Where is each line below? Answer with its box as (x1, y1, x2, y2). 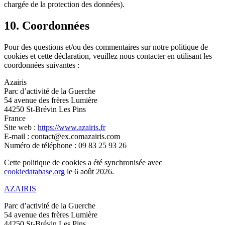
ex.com (61, 132, 84, 141)
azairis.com (84, 132, 120, 141)
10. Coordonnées (4, 19, 89, 32)
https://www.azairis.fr (38, 123, 105, 132)
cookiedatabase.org (4, 167, 65, 176)
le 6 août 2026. (65, 167, 114, 176)
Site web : (4, 123, 38, 132)
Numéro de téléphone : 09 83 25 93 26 (4, 141, 127, 150)
